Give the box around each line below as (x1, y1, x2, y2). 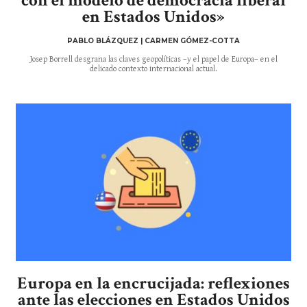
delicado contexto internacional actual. (90, 64, 217, 74)
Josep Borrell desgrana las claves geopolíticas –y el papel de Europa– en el (29, 55, 278, 64)
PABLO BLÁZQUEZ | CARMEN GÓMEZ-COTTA (67, 36, 240, 46)
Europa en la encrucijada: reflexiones (17, 272, 290, 295)
